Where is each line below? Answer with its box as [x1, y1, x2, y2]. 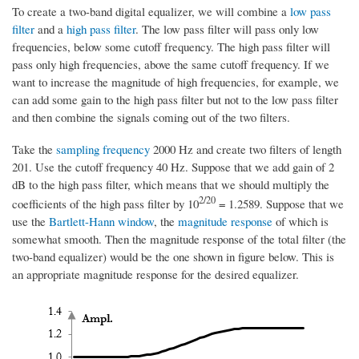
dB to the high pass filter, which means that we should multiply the [12, 175, 329, 192]
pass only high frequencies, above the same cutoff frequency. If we [12, 55, 329, 72]
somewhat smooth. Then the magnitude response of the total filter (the [12, 230, 346, 247]
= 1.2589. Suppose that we [216, 195, 344, 212]
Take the [12, 140, 56, 157]
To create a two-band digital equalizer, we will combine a [12, 2, 290, 19]
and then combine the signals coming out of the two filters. [12, 108, 290, 125]
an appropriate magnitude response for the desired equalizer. [12, 265, 299, 282]
